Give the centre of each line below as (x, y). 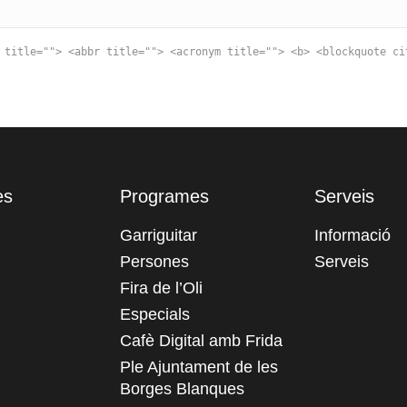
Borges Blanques (182, 389)
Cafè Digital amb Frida (201, 341)
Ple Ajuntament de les (199, 367)
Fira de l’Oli (161, 288)
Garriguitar (159, 236)
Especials (155, 315)
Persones (154, 262)
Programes (164, 197)
